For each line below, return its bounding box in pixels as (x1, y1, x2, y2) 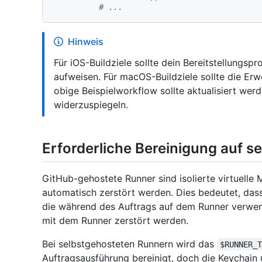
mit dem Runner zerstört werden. (42, 214, 188, 226)
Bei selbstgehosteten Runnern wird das (42, 237, 217, 250)
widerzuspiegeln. (54, 98, 128, 111)
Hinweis (68, 35, 104, 47)
